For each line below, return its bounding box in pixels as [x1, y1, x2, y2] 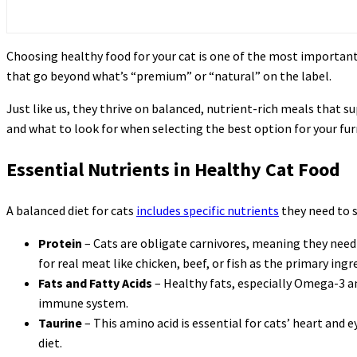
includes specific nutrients [136, 202, 279, 218]
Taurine [38, 314, 82, 331]
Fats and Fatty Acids [38, 274, 152, 291]
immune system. [38, 294, 128, 311]
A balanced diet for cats [6, 202, 136, 218]
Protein [38, 234, 82, 251]
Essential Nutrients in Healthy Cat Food [6, 156, 340, 182]
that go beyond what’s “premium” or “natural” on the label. [6, 67, 331, 84]
